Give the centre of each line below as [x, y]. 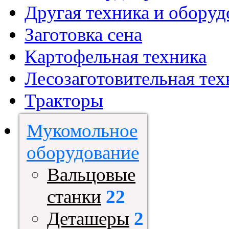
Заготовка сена [83, 35]
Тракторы [64, 100]
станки [74, 197]
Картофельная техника [116, 56]
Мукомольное [82, 131]
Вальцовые [91, 175]
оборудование [83, 153]
